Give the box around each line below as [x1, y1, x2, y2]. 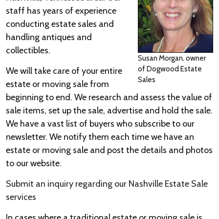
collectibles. [6, 44, 50, 56]
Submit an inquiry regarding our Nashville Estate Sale [6, 178, 208, 189]
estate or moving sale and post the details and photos [6, 144, 213, 155]
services [6, 191, 36, 202]
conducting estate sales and [6, 18, 114, 29]
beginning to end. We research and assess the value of [6, 91, 212, 103]
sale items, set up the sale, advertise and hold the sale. [6, 105, 213, 116]
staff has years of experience [6, 5, 116, 16]
